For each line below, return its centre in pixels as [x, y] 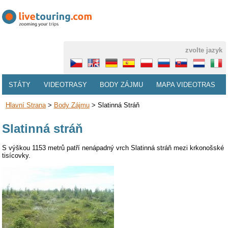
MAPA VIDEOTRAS [186, 84]
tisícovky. [17, 155]
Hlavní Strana [25, 105]
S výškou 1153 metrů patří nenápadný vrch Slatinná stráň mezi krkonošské [113, 148]
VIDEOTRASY [65, 84]
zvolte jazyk [204, 50]
